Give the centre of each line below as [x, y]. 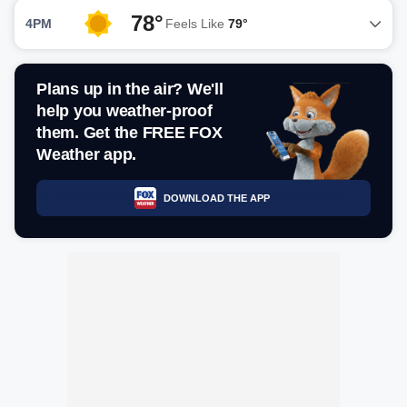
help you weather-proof [124, 111]
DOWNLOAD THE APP [216, 198]
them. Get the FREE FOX [129, 133]
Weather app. [86, 154]
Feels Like [197, 24]
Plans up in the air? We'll [130, 89]
